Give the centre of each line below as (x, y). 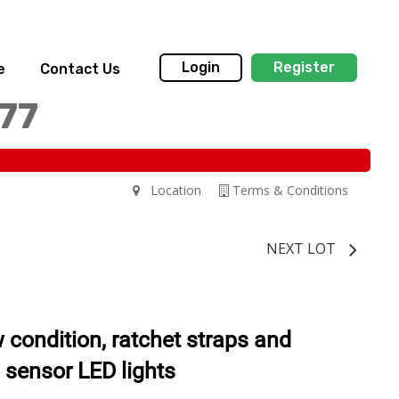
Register (304, 68)
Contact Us (80, 69)
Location (171, 190)
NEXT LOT (301, 248)
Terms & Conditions (289, 190)
